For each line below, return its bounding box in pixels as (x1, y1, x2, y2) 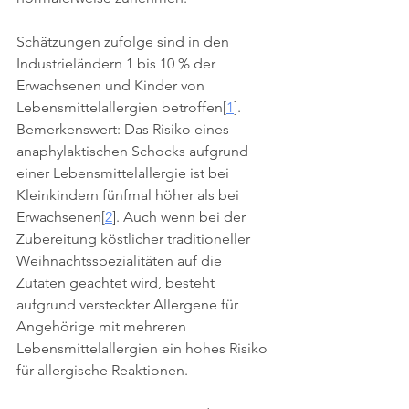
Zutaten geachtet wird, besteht (16, 274, 218, 291)
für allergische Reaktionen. (16, 362, 195, 379)
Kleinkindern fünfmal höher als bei (16, 186, 243, 204)
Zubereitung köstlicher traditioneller (16, 230, 254, 247)
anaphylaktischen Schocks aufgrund (16, 142, 252, 160)
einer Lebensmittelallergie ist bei (16, 164, 233, 182)
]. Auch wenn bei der (112, 208, 249, 225)
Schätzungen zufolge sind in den (16, 33, 233, 50)
